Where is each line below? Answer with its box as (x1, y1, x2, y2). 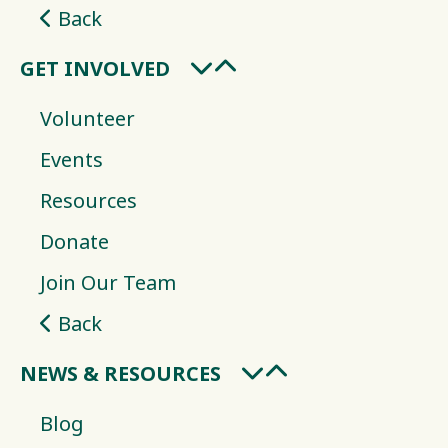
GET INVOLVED (20, 54, 170, 84)
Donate (40, 227, 109, 257)
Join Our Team (40, 268, 176, 298)
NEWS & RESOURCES (20, 359, 221, 389)
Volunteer (40, 104, 135, 134)
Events (40, 145, 103, 175)
